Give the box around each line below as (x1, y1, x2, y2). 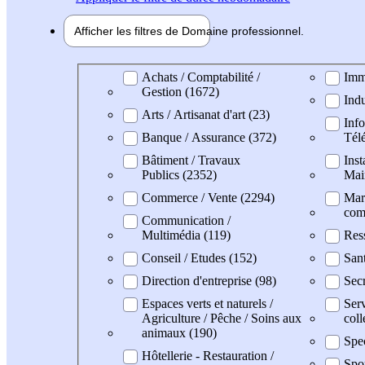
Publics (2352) (142, 167, 217, 182)
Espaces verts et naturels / (142, 296, 273, 310)
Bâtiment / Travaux (142, 152, 240, 167)
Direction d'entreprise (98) (142, 273, 276, 288)
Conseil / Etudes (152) (142, 250, 257, 265)
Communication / (142, 213, 231, 227)
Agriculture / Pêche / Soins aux (142, 310, 301, 325)
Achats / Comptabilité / (142, 69, 260, 84)
